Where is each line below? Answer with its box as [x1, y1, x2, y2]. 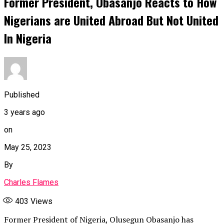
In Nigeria [4, 29, 51, 47]
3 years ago [4, 107, 45, 117]
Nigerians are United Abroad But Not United [4, 11, 218, 29]
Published [4, 89, 39, 99]
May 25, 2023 [4, 142, 51, 152]
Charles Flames [4, 177, 58, 187]
